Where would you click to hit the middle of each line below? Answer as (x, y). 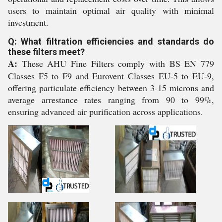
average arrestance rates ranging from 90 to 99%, (111, 100)
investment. (28, 22)
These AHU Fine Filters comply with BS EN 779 (116, 63)
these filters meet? (46, 52)
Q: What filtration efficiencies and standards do (111, 41)
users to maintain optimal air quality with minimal (111, 10)
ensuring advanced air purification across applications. (106, 111)
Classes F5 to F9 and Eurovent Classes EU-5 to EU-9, (111, 76)
